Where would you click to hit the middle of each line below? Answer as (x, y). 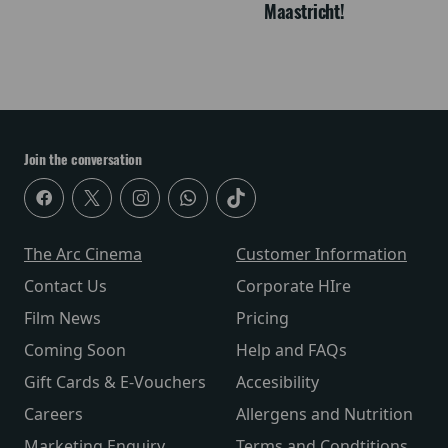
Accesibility (277, 382)
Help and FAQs (291, 350)
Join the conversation (83, 160)
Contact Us (65, 286)
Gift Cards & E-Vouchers (115, 382)
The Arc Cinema (83, 254)
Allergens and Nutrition (324, 414)
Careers (53, 414)
